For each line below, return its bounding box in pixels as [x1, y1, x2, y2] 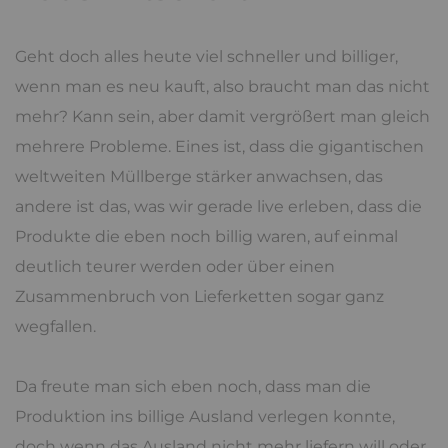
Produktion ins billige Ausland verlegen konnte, [15, 406, 395, 426]
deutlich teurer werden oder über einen [15, 256, 335, 276]
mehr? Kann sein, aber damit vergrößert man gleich [15, 106, 430, 126]
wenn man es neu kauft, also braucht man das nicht [15, 76, 430, 96]
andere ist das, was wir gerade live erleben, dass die [15, 196, 422, 216]
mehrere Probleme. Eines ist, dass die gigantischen [15, 136, 424, 156]
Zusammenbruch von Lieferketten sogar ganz [15, 286, 384, 306]
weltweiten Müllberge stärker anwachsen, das [15, 166, 383, 186]
